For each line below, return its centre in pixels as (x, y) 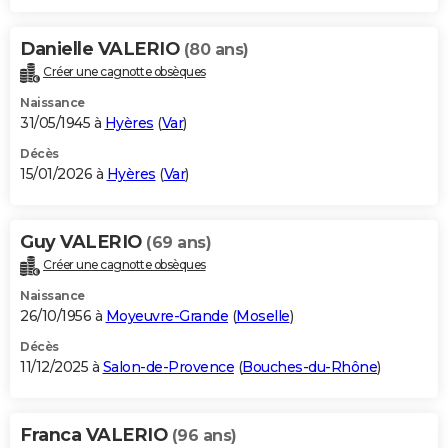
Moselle (263, 316)
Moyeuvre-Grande (166, 316)
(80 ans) (216, 50)
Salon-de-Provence (168, 367)
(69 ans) (178, 243)
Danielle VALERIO (102, 49)
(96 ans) (204, 436)
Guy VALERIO (83, 242)
